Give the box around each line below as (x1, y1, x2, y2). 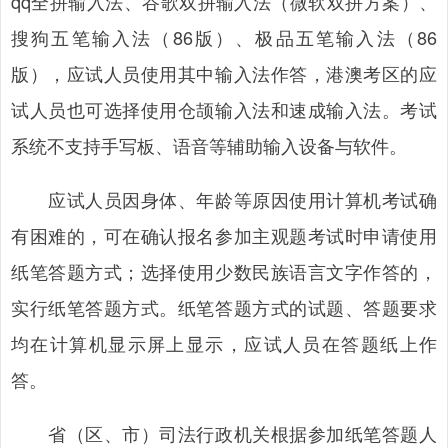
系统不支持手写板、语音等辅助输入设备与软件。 (11, 132, 407, 158)
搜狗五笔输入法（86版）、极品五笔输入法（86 (11, 24, 437, 50)
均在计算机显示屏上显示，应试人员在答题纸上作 (11, 330, 437, 356)
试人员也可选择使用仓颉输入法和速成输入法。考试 (11, 96, 437, 122)
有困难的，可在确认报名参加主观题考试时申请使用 (11, 222, 437, 248)
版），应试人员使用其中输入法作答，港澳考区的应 (11, 60, 437, 86)
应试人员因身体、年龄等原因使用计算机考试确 (11, 186, 437, 212)
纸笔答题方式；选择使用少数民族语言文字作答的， (11, 258, 437, 284)
